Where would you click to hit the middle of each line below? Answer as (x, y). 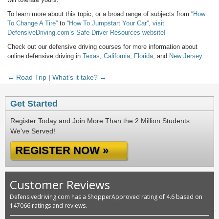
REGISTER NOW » (62, 150)
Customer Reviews (60, 185)
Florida (143, 56)
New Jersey (186, 56)
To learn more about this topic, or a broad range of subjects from (99, 14)
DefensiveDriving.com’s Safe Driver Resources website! (87, 33)
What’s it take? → (79, 77)
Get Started (34, 104)
